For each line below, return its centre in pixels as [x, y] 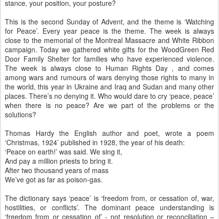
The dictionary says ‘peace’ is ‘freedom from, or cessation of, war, [109, 198]
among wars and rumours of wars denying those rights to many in [109, 77]
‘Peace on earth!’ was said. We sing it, [64, 152]
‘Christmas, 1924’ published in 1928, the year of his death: [95, 142]
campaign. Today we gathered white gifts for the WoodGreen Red [109, 49]
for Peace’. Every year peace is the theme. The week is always [109, 31]
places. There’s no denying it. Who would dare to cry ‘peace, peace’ [109, 96]
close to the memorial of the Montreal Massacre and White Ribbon [109, 40]
